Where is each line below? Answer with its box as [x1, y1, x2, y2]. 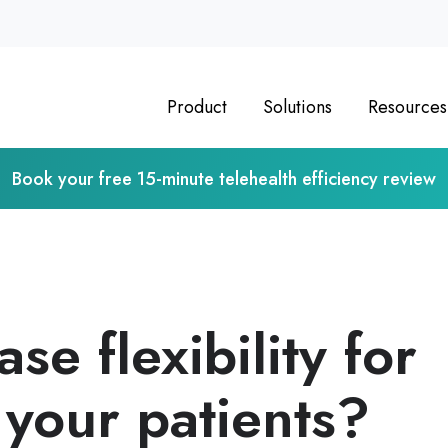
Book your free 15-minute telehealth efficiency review [12, 165, 436, 192]
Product [166, 93, 227, 120]
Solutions [262, 93, 332, 120]
